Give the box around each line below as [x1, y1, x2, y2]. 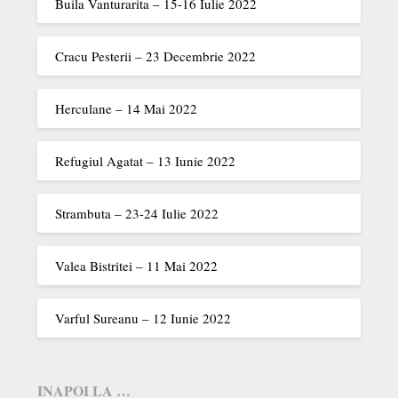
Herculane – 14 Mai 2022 [55, 99, 198, 117]
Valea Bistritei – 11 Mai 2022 [55, 257, 219, 275]
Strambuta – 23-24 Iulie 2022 [55, 204, 219, 222]
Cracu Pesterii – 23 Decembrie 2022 [55, 47, 257, 65]
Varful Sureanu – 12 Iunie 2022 [55, 309, 232, 327]
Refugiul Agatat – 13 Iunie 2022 [55, 152, 236, 170]
